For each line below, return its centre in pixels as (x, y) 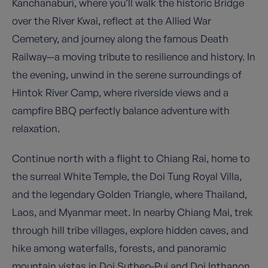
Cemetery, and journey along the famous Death (120, 39)
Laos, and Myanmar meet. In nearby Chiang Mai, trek (133, 212)
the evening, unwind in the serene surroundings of (127, 75)
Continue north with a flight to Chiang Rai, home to (131, 159)
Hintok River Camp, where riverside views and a (120, 93)
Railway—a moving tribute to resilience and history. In (134, 57)
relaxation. (36, 129)
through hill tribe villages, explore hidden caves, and (130, 230)
